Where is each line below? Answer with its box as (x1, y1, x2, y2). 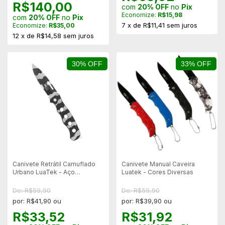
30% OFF (72, 59, 102, 68)
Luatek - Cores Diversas (121, 168, 193, 176)
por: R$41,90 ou (13, 197, 61, 205)
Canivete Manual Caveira (121, 160, 195, 168)
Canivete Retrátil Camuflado (13, 160, 95, 168)
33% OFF (180, 59, 211, 68)
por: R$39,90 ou (121, 197, 172, 205)
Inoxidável (13, 176, 43, 184)
